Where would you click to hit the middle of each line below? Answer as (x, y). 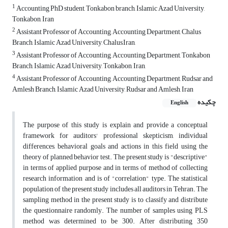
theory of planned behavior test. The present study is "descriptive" (115, 157)
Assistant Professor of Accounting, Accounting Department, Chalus (108, 32)
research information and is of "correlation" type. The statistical (115, 179)
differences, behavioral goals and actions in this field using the (115, 147)
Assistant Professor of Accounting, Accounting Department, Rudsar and (114, 79)
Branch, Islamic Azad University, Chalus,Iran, (74, 43)
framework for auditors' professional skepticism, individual (115, 136)
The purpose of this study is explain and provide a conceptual (115, 125)
